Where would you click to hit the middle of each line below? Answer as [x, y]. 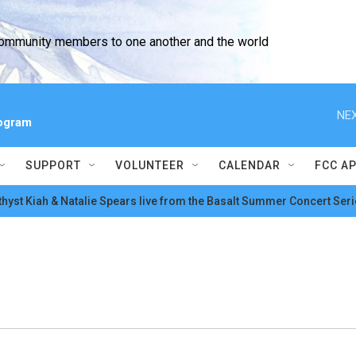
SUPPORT [53, 165]
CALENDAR [250, 165]
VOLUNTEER [150, 165]
